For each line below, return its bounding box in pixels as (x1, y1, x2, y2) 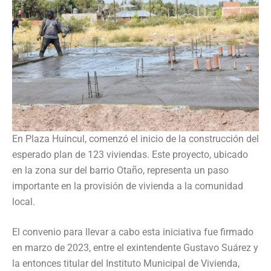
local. (12, 195, 35, 207)
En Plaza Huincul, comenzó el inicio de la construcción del (12, 132, 259, 145)
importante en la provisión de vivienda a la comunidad (12, 180, 243, 192)
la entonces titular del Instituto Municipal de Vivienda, (12, 257, 240, 269)
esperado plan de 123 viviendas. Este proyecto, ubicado (12, 148, 248, 160)
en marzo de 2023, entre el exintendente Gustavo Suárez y (12, 241, 258, 253)
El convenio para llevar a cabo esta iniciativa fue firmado (12, 226, 253, 238)
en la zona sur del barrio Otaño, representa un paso (12, 164, 229, 176)
